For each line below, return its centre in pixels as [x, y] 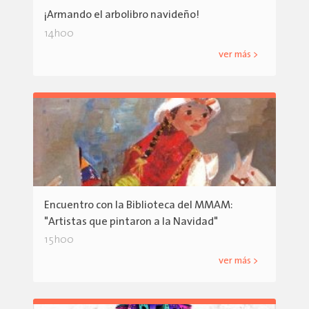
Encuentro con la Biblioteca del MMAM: [138, 205]
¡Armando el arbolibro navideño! [122, 16]
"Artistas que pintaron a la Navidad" [131, 222]
